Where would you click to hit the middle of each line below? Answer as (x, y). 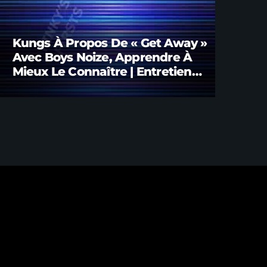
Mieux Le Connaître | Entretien (102, 71)
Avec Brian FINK (60, 86)
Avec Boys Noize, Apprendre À (102, 57)
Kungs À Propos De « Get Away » (110, 43)
